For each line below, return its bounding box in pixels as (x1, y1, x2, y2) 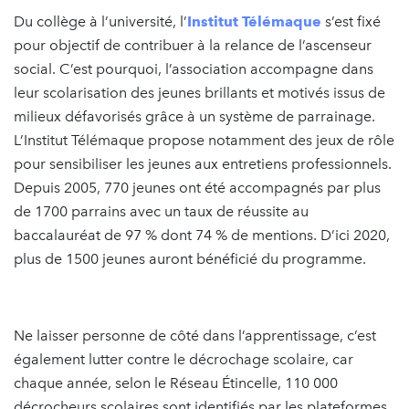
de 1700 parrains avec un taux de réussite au (14, 202, 309, 220)
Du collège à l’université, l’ (14, 12, 187, 30)
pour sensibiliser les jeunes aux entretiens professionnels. (14, 154, 392, 173)
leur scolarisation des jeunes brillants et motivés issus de (14, 83, 385, 101)
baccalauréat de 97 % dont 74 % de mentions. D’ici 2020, (14, 225, 390, 244)
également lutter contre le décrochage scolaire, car (14, 350, 353, 368)
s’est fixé (321, 12, 381, 30)
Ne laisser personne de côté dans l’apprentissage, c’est (14, 326, 376, 344)
